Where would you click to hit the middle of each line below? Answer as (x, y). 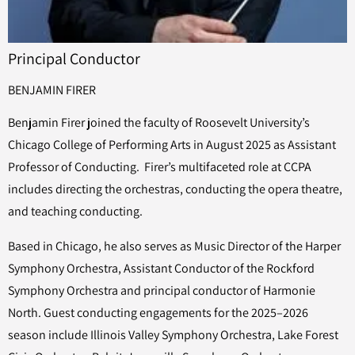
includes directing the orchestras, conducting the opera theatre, (175, 189)
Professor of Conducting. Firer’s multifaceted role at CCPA (160, 167)
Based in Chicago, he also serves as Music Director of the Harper (174, 246)
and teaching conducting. (75, 211)
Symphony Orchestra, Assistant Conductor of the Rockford (161, 268)
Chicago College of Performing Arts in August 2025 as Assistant (172, 145)
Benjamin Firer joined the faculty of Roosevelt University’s (159, 122)
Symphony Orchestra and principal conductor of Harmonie (162, 290)
